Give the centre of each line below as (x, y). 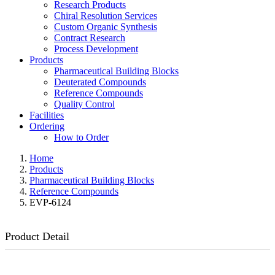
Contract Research (90, 38)
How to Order (81, 137)
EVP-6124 (50, 202)
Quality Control (84, 104)
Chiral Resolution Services (106, 16)
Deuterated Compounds (100, 82)
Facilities (47, 115)
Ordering (47, 126)
